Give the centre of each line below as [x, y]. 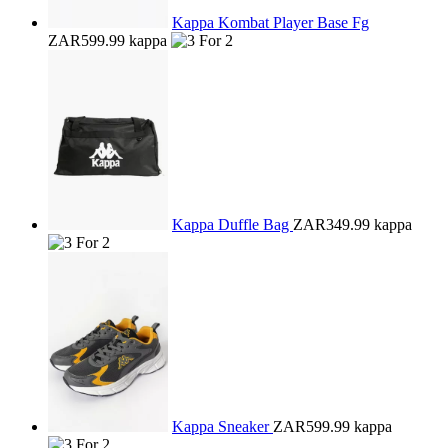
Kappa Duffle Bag [232, 224]
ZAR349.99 [331, 224]
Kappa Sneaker [222, 426]
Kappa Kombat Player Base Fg [270, 22]
